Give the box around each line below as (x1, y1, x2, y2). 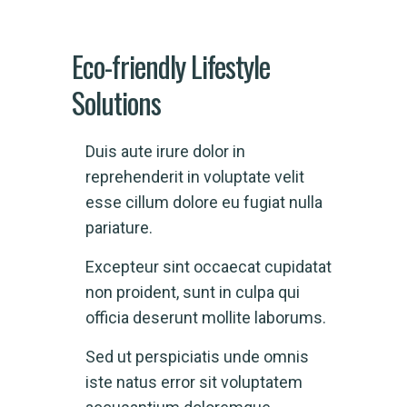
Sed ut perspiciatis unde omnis (85, 347, 309, 367)
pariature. (85, 218, 153, 238)
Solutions (72, 81, 161, 124)
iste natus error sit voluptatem (85, 372, 303, 392)
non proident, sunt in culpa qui (85, 283, 300, 303)
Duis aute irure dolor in (85, 142, 245, 162)
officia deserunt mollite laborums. (85, 308, 326, 328)
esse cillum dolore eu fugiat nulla (85, 193, 323, 213)
